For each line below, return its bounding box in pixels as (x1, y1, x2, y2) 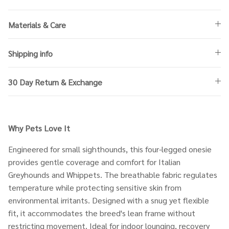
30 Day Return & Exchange (8, 76, 102, 87)
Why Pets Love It (8, 122, 70, 133)
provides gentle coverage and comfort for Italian (8, 156, 180, 167)
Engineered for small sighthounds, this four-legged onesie (8, 143, 212, 154)
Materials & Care (8, 19, 66, 30)
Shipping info (8, 48, 53, 59)
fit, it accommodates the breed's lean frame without (8, 207, 195, 218)
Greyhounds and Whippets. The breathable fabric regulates (8, 169, 217, 180)
